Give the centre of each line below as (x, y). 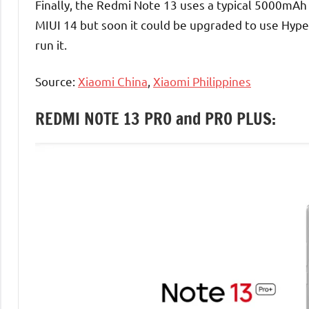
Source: (57, 81)
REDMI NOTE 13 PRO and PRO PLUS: (156, 119)
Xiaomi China (113, 81)
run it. (51, 45)
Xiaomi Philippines (202, 81)
